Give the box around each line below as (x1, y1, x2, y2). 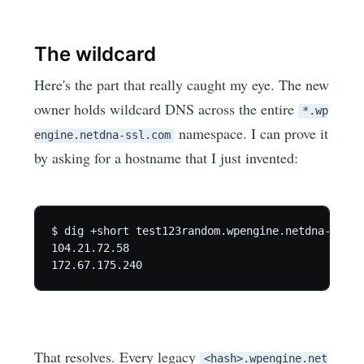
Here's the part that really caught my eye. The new (34, 75, 330, 95)
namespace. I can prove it (175, 123, 329, 144)
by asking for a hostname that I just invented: (34, 148, 299, 168)
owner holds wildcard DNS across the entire (34, 99, 299, 119)
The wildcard (34, 42, 157, 67)
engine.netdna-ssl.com (34, 128, 171, 142)
